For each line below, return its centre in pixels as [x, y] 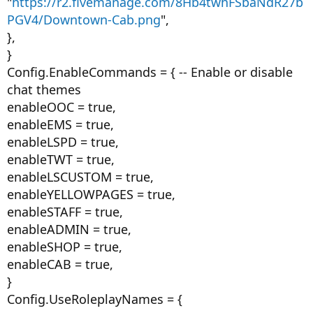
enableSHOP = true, [65, 247]
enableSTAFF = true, [65, 212]
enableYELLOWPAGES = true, [91, 194]
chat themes [44, 89]
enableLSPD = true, [63, 142]
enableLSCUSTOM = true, [80, 177]
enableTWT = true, [61, 159]
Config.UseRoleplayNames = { [95, 299]
